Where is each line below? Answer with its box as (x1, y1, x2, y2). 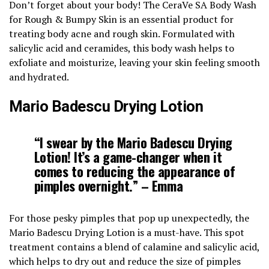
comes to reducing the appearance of (34, 160, 235, 181)
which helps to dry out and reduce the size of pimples (9, 254, 241, 268)
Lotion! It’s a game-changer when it (34, 146, 222, 166)
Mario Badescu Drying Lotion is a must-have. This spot (9, 225, 244, 239)
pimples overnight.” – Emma (34, 175, 183, 195)
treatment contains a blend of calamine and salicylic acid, (9, 240, 259, 253)
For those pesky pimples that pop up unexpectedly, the (9, 211, 249, 225)
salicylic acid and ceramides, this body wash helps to (9, 41, 234, 55)
